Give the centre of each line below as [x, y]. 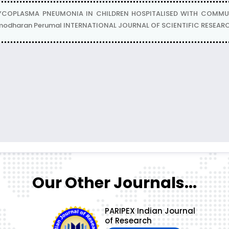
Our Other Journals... [114, 183]
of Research [128, 221]
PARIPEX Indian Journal [150, 211]
